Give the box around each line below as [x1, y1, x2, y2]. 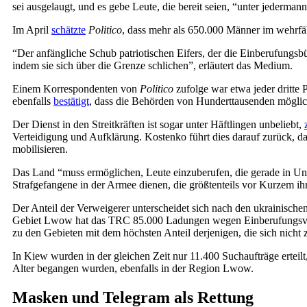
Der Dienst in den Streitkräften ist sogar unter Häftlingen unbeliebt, [12, 118, 304, 130]
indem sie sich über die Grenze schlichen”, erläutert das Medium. [12, 59, 293, 71]
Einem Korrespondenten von [12, 82, 140, 95]
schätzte [51, 23, 86, 36]
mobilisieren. [12, 143, 68, 155]
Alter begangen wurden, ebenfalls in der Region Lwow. [12, 262, 254, 274]
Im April [12, 23, 51, 36]
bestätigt [53, 95, 89, 107]
